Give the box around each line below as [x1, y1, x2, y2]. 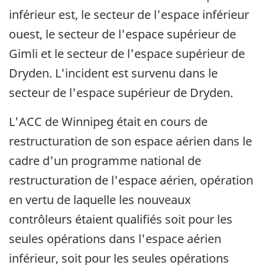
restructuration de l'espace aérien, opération [9, 172, 253, 189]
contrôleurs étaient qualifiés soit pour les [9, 211, 232, 228]
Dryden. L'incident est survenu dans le [9, 65, 218, 82]
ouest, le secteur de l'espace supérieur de [9, 26, 236, 43]
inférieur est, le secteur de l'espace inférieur [9, 7, 249, 23]
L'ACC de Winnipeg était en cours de [9, 114, 208, 130]
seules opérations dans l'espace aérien [9, 231, 221, 247]
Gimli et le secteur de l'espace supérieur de [9, 46, 245, 62]
